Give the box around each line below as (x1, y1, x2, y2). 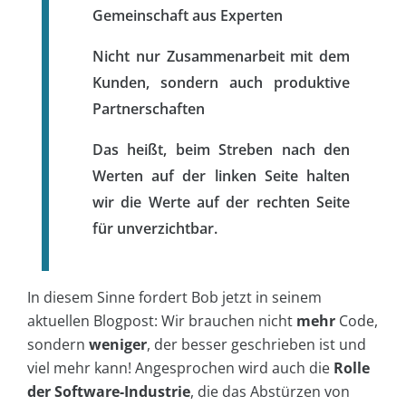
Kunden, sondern (92, 72, 229, 92)
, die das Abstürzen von (190, 381, 350, 401)
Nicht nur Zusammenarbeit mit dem (92, 45, 350, 66)
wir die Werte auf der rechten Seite (92, 191, 350, 212)
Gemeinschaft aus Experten (92, 5, 283, 25)
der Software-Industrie (27, 381, 190, 401)
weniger (89, 333, 147, 354)
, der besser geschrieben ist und (147, 333, 366, 354)
